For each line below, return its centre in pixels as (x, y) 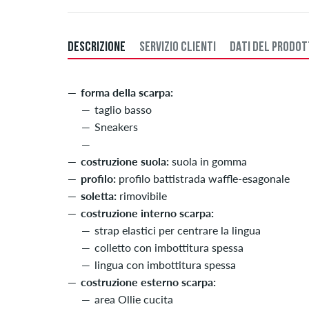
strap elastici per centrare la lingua (178, 230)
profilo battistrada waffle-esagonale (203, 179)
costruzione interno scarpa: (147, 213)
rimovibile (142, 196)
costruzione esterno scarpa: (148, 282)
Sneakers (116, 127)
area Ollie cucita (134, 299)
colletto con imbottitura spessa (169, 248)
